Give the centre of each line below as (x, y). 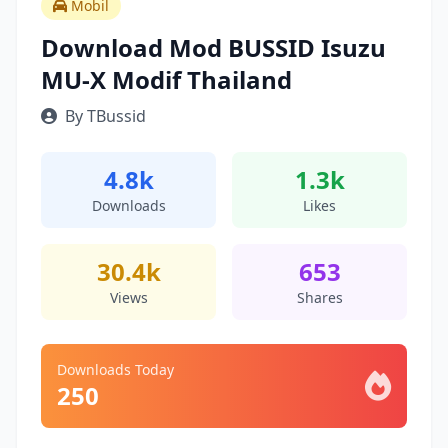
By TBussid (105, 116)
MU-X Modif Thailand (166, 79)
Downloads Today (115, 369)
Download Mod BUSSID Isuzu (213, 47)
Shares (319, 297)
